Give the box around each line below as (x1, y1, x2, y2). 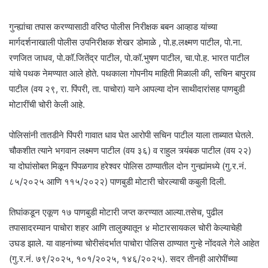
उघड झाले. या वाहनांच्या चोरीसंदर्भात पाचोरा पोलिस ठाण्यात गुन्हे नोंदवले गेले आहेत (9, 237, 259, 249)
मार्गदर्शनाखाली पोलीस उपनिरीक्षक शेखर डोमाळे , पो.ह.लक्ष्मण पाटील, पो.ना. (9, 36, 242, 48)
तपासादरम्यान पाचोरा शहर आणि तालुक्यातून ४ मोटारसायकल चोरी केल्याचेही (9, 221, 242, 233)
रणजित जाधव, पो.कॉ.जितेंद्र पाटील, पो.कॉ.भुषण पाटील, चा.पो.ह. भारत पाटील (9, 51, 249, 63)
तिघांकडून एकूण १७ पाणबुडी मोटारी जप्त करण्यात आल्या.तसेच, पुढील (9, 206, 223, 218)
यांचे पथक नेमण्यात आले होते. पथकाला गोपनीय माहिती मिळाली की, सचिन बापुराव (9, 67, 255, 79)
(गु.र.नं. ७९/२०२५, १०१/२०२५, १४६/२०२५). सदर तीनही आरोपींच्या (9, 252, 237, 264)
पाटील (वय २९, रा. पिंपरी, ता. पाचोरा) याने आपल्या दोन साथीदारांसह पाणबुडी (9, 83, 245, 95)
